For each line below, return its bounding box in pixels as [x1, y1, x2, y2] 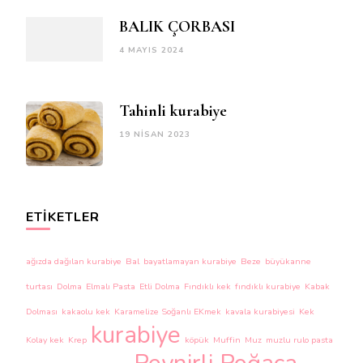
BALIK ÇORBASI [119, 17, 235, 36]
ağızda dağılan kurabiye [26, 255, 122, 267]
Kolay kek [26, 334, 64, 346]
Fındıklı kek [184, 280, 231, 293]
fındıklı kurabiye [235, 280, 301, 293]
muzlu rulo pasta [266, 334, 333, 346]
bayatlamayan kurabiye [143, 255, 237, 267]
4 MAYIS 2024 [119, 45, 184, 56]
